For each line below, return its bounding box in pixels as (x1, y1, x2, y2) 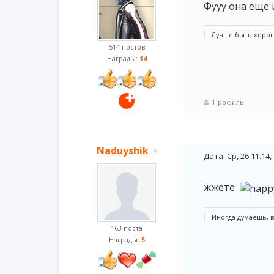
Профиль (213, 97, 244, 106)
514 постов (108, 42, 145, 51)
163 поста (111, 223, 143, 232)
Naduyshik (96, 144, 149, 157)
